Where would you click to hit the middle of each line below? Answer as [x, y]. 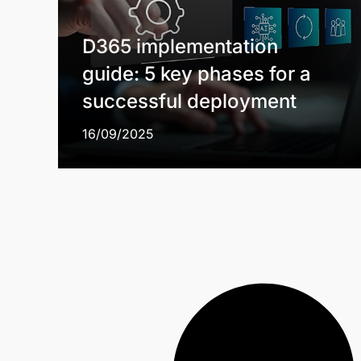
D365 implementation [180, 46]
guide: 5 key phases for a [197, 74]
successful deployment [189, 101]
